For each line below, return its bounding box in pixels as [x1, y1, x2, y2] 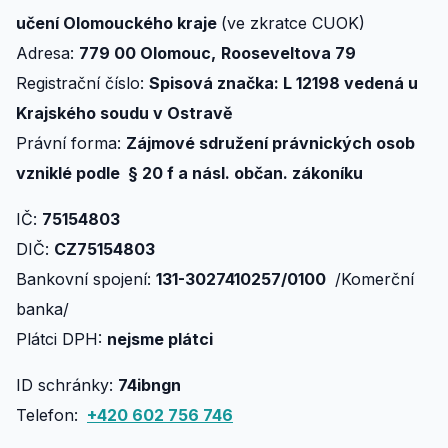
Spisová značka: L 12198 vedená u [149, 73, 418, 93]
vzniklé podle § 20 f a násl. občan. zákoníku [16, 163, 363, 183]
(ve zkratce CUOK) [221, 13, 365, 33]
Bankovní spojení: [16, 269, 156, 289]
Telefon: [16, 405, 83, 425]
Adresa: [16, 43, 79, 63]
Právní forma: [16, 133, 126, 153]
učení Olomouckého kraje [16, 13, 221, 33]
